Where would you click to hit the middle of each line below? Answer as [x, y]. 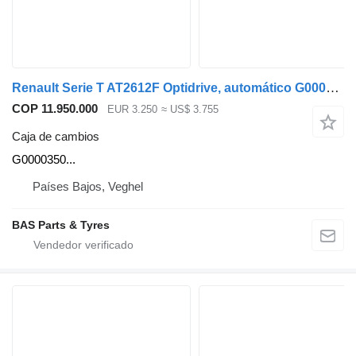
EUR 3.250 [132, 110]
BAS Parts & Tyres [61, 224]
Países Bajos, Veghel [88, 186]
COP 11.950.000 [55, 109]
